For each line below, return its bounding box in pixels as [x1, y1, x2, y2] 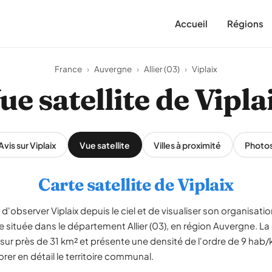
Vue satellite [80, 139, 130, 151]
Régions [227, 18, 263, 29]
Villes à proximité [154, 139, 221, 151]
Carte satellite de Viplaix [38, 174, 234, 195]
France [55, 64, 82, 74]
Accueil [175, 18, 208, 29]
